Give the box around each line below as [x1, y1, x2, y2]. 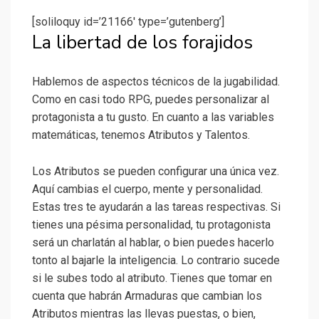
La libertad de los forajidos [32, 30, 253, 56]
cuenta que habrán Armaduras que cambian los [32, 289, 262, 303]
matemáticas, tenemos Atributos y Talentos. [32, 128, 250, 142]
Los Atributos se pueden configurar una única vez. [32, 164, 279, 179]
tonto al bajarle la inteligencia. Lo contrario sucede [32, 253, 280, 268]
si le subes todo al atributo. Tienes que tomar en [32, 271, 272, 286]
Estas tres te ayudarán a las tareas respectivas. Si [32, 200, 281, 214]
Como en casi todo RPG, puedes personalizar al [32, 93, 269, 107]
